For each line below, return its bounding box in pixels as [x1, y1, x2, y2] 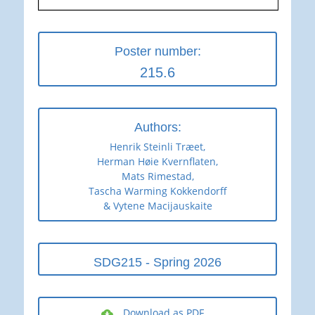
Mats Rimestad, [121, 169, 194, 183]
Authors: [134, 120, 181, 134]
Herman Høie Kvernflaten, [97, 154, 218, 168]
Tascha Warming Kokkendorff [88, 184, 227, 198]
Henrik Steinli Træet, [110, 139, 205, 153]
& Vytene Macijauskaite [103, 198, 212, 212]
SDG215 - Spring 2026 [94, 255, 221, 269]
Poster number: [114, 44, 201, 58]
